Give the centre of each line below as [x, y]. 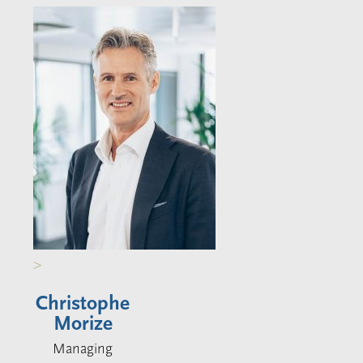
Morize [83, 323]
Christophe [83, 303]
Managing [83, 348]
